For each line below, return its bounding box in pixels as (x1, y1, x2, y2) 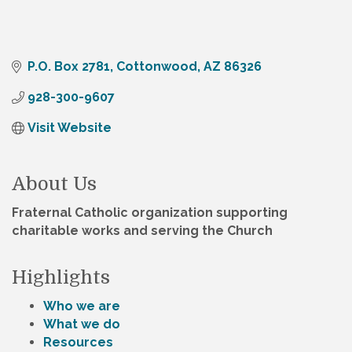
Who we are (43, 299, 120, 314)
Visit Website (27, 120, 112, 136)
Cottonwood (116, 59, 197, 75)
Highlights (12, 266, 110, 289)
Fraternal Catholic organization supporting (12, 205, 288, 221)
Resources (43, 335, 113, 350)
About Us (12, 173, 97, 196)
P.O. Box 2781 (27, 59, 110, 75)
